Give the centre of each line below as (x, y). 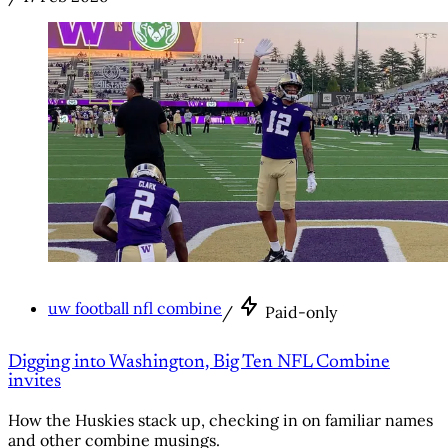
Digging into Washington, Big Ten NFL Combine (199, 363)
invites (34, 382)
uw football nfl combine (135, 308)
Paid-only (301, 312)
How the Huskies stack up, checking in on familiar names (220, 419)
